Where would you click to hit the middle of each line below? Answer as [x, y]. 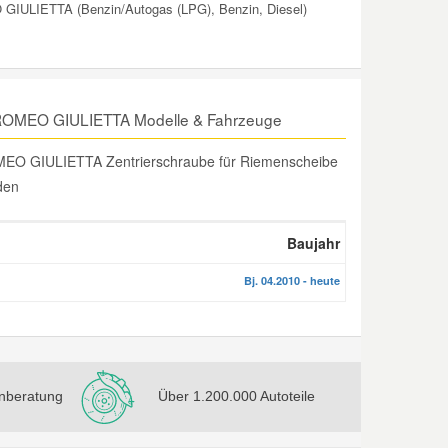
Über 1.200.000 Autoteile [237, 395]
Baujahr [313, 243]
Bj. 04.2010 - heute [292, 280]
